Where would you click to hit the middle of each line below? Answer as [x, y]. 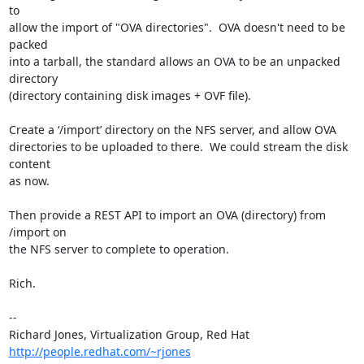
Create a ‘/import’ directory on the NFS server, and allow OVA [172, 129]
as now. [29, 180]
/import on [37, 232]
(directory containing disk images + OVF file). [130, 95]
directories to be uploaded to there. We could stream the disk [178, 146]
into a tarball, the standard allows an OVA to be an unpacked [174, 61]
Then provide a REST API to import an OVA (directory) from [167, 214]
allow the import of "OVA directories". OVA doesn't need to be [177, 27]
